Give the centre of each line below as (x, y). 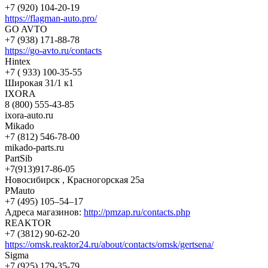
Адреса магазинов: (44, 212)
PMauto (20, 190)
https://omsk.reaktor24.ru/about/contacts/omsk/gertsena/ (109, 244)
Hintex (18, 61)
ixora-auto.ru (29, 115)
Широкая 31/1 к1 (39, 83)
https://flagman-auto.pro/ (51, 18)
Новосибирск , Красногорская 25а (74, 179)
